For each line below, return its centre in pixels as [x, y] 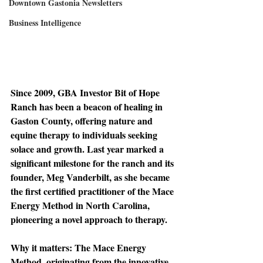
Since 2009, [34, 92]
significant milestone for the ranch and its [93, 163]
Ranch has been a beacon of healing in [88, 107]
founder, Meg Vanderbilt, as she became [91, 177]
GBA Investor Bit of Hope [110, 92]
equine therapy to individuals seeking [85, 135]
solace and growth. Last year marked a [88, 149]
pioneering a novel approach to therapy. [89, 219]
